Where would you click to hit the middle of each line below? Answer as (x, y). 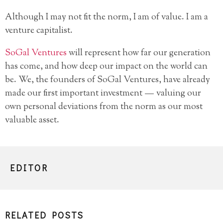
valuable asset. (32, 121)
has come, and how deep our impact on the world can (106, 67)
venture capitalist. (39, 31)
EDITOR (29, 168)
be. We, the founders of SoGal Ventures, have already (108, 80)
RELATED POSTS (44, 215)
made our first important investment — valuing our (103, 94)
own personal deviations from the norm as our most (104, 107)
